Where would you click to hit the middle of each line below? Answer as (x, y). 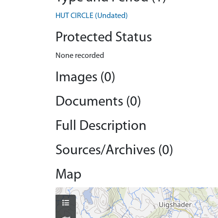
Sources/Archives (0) (114, 151)
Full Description (101, 126)
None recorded (80, 56)
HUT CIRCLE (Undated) (92, 16)
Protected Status (104, 38)
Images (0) (85, 78)
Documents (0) (98, 102)
